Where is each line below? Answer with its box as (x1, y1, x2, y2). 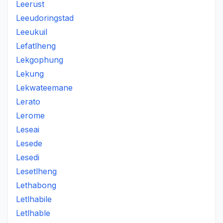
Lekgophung (16, 55, 63, 65)
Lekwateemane (16, 83, 73, 93)
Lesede (16, 138, 42, 148)
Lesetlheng (16, 166, 57, 176)
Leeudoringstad (16, 13, 74, 23)
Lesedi (16, 152, 39, 162)
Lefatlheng (16, 41, 56, 51)
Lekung (16, 69, 44, 79)
